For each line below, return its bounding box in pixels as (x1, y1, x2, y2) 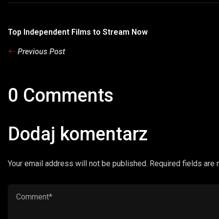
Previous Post (18, 46, 65, 56)
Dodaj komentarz (8, 123, 148, 145)
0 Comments (8, 85, 113, 107)
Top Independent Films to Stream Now (8, 27, 148, 37)
